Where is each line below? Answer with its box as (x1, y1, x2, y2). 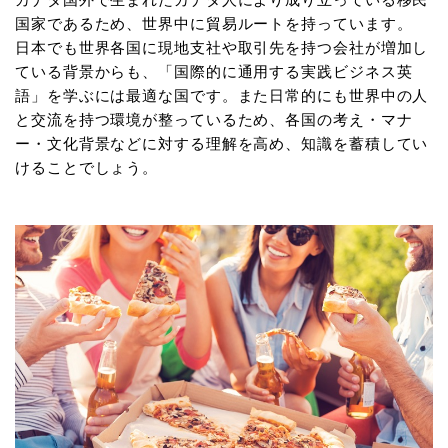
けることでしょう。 (15, 158, 159, 176)
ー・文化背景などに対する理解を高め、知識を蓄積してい (15, 134, 429, 152)
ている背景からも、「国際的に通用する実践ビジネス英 (15, 62, 413, 80)
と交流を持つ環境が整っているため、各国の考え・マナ (15, 110, 413, 128)
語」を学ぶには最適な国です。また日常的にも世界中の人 (15, 86, 429, 104)
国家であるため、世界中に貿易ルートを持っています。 (15, 14, 413, 32)
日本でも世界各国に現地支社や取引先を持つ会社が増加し (15, 38, 429, 56)
